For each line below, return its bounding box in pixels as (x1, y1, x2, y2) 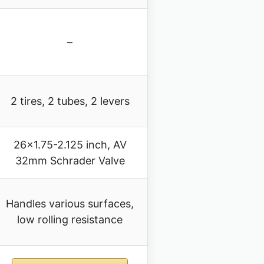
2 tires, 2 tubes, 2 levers (10, 95, 130, 108)
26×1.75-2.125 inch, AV (13, 138, 127, 151)
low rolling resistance (17, 213, 123, 226)
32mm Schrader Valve (15, 154, 125, 167)
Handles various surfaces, (6, 197, 134, 210)
